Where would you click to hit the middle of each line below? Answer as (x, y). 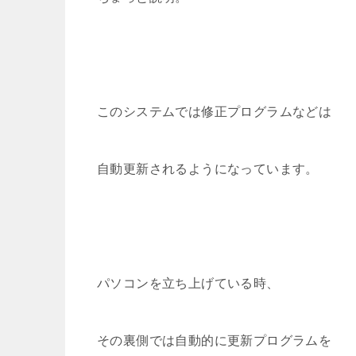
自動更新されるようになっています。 (208, 168)
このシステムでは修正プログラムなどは (215, 111)
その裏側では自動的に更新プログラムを (215, 340)
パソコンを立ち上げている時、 (188, 283)
